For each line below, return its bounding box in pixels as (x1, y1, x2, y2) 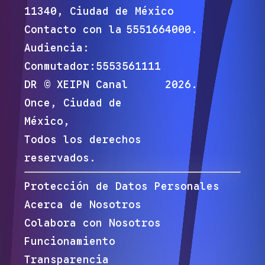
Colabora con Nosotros (24, 216, 161, 230)
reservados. (24, 151, 96, 164)
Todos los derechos (24, 132, 141, 146)
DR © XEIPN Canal (24, 77, 128, 91)
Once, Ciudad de (24, 96, 122, 109)
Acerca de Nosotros (24, 198, 141, 211)
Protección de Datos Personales (24, 179, 219, 193)
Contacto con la (24, 22, 122, 36)
